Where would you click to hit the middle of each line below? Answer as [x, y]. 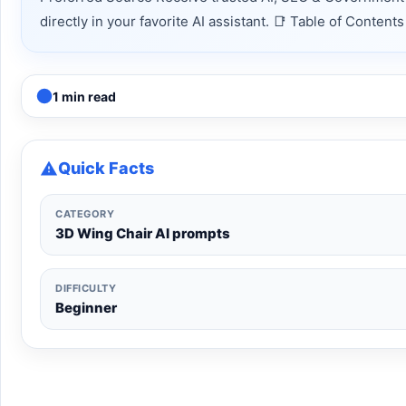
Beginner [86, 308]
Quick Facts [106, 168]
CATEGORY [85, 214]
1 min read [84, 96]
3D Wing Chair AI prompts [143, 233]
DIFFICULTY [86, 288]
